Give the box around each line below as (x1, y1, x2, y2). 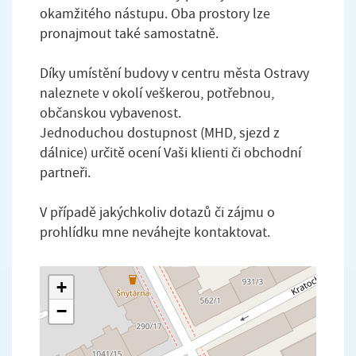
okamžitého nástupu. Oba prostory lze (40, 4, 270, 23)
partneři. (40, 163, 91, 182)
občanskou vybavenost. (40, 103, 181, 122)
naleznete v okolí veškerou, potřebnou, (40, 83, 274, 103)
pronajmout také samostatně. (40, 24, 219, 43)
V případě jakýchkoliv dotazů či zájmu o (40, 203, 275, 222)
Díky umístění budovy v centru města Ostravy (40, 64, 309, 83)
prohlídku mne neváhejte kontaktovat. (40, 222, 270, 242)
